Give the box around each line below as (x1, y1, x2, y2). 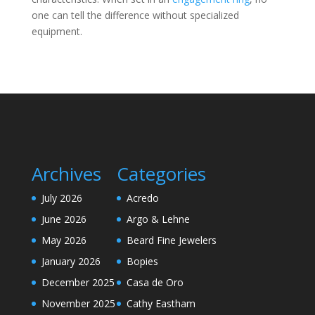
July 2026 (41, 191, 82, 205)
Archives (31, 161, 101, 186)
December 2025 (41, 276, 115, 289)
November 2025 (41, 297, 115, 310)
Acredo (126, 191, 159, 205)
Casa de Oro (126, 276, 184, 289)
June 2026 (41, 212, 86, 226)
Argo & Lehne (126, 212, 190, 226)
